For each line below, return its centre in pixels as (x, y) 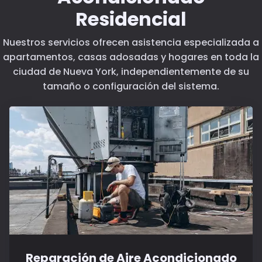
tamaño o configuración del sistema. (131, 87)
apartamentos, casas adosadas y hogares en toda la (131, 57)
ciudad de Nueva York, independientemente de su (131, 72)
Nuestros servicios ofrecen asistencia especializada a (131, 43)
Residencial (131, 19)
